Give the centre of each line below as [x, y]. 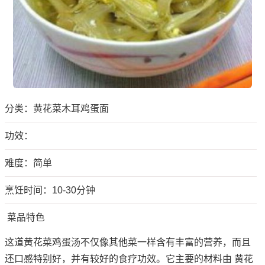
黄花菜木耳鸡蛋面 [71, 109]
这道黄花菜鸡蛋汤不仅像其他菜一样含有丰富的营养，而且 [128, 243]
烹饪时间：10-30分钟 [50, 190]
